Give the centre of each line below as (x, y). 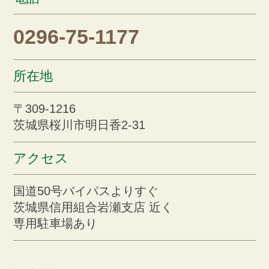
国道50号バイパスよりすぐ (86, 191)
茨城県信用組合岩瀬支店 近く (93, 207)
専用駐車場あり (56, 223)
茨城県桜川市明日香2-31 (80, 125)
